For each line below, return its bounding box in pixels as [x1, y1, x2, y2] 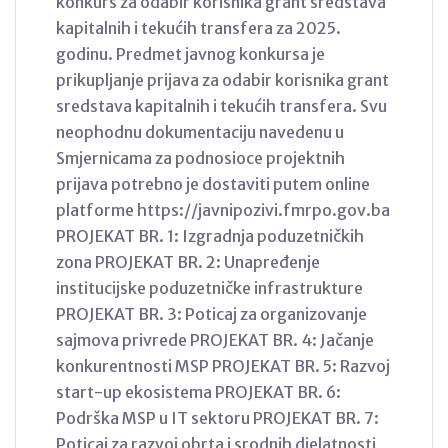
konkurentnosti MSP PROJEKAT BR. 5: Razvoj [56, 356, 390, 377]
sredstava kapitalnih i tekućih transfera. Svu [56, 96, 387, 117]
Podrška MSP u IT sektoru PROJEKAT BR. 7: [56, 408, 379, 429]
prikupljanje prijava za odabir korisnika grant [56, 70, 389, 91]
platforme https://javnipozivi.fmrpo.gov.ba [56, 200, 390, 221]
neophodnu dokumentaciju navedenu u [56, 122, 344, 143]
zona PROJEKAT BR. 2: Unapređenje [56, 252, 320, 273]
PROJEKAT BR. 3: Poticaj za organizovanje [56, 304, 367, 325]
